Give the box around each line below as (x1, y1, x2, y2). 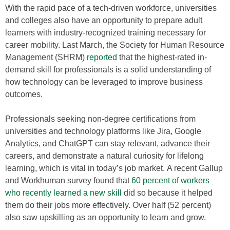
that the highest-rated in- (117, 53, 207, 62)
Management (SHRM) (5, 53, 87, 62)
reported (87, 53, 117, 62)
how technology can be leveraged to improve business (5, 78, 203, 86)
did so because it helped (122, 188, 213, 197)
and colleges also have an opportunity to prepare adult (5, 16, 202, 25)
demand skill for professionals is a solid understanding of (5, 65, 211, 74)
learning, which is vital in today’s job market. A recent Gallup (5, 164, 223, 172)
